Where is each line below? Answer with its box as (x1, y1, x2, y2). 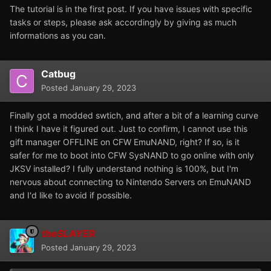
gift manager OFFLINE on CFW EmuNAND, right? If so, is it (10, 136, 240, 147)
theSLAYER (41, 227, 95, 240)
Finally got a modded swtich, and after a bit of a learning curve (10, 109, 258, 120)
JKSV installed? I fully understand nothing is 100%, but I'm (10, 163, 238, 174)
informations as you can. (10, 30, 106, 41)
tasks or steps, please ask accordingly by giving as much (10, 16, 237, 27)
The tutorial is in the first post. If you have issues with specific (10, 3, 252, 14)
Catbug (41, 67, 76, 80)
